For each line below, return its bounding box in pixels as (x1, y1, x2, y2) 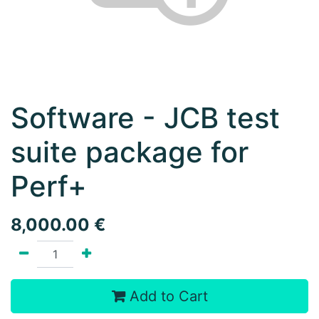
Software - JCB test (11, 100, 280, 135)
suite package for (11, 135, 249, 169)
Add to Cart (125, 288, 208, 305)
